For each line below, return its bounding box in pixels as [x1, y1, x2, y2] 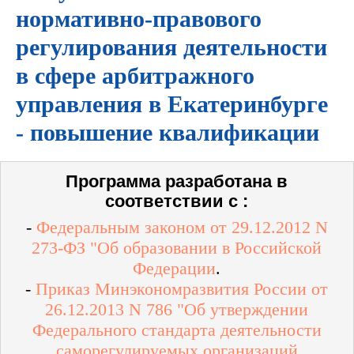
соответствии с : [105, 191, 248, 211]
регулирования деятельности [16, 34, 327, 60]
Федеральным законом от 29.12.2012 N [36, 217, 328, 237]
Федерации [133, 258, 216, 278]
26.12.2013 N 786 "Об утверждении [45, 299, 308, 319]
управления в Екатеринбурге [16, 91, 328, 117]
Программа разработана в [66, 171, 288, 191]
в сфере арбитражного [16, 62, 254, 88]
